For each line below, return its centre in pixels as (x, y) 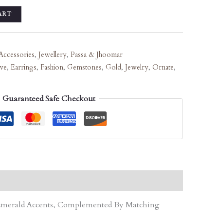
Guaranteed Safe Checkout (49, 99)
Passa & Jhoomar (97, 55)
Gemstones (84, 68)
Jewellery (53, 55)
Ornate (163, 68)
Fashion (52, 68)
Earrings (24, 68)
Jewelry (137, 68)
